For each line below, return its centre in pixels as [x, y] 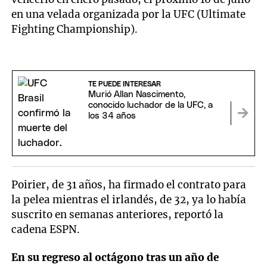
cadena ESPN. [46, 230]
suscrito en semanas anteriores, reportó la [118, 215]
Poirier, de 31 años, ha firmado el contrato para [129, 185]
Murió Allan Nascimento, [136, 95]
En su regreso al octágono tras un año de [115, 257]
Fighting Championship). [75, 30]
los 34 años [112, 116]
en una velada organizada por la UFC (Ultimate [129, 15]
